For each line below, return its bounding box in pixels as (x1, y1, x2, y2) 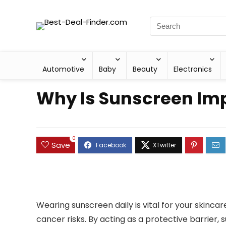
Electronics (174, 64, 212, 74)
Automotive (42, 64, 84, 74)
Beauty (133, 64, 158, 74)
